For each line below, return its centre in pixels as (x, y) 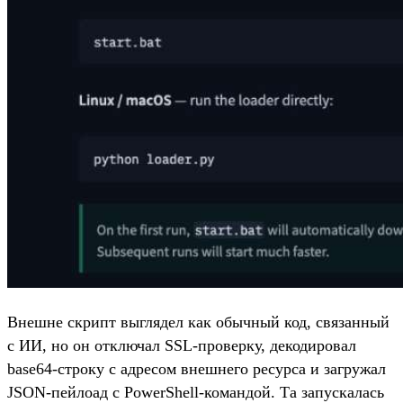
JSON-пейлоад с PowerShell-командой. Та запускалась (196, 392)
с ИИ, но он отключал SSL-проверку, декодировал (182, 345)
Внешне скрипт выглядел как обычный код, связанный (198, 322)
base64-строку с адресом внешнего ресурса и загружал (197, 368)
